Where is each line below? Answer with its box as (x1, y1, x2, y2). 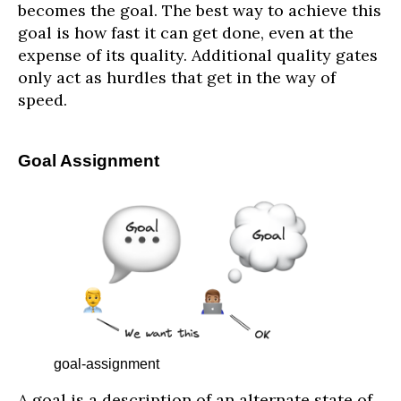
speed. (18, 90, 67, 111)
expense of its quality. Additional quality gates (18, 45, 378, 66)
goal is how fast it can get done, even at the (18, 22, 354, 44)
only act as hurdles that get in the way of (18, 67, 336, 89)
